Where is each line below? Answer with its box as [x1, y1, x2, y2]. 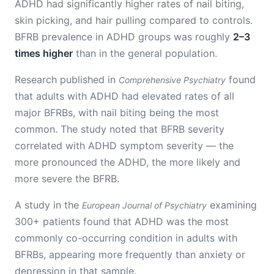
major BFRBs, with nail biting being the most [15, 106, 219, 119]
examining [207, 199, 257, 211]
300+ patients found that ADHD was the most [15, 215, 229, 228]
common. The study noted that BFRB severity [15, 123, 224, 135]
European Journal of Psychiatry [82, 200, 207, 210]
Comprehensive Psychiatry [119, 75, 226, 85]
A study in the [15, 199, 82, 211]
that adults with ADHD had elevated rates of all [15, 90, 234, 102]
